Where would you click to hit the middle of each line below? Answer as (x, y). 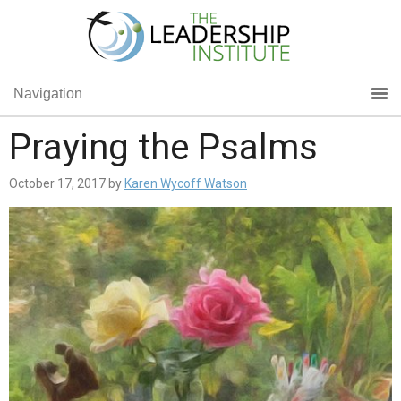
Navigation (48, 94)
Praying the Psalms (163, 147)
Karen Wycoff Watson (186, 183)
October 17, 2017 (57, 183)
